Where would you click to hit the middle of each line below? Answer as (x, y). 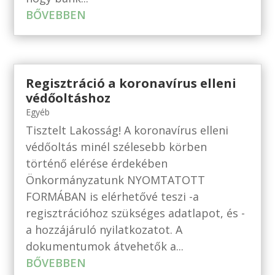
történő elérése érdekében (97, 163)
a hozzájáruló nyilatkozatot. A (104, 229)
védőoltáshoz (68, 98)
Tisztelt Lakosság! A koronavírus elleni (127, 130)
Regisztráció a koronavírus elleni (131, 83)
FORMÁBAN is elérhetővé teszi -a (113, 196)
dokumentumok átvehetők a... (105, 246)
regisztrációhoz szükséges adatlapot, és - (136, 213)
